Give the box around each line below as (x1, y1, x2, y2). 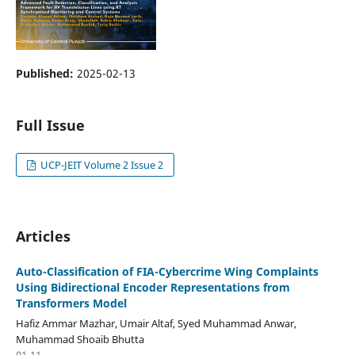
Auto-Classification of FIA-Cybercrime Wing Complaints (15, 263, 319, 279)
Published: (15, 65, 77, 81)
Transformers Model (15, 295, 127, 311)
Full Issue (15, 115, 85, 135)
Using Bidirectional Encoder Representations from (15, 279, 290, 295)
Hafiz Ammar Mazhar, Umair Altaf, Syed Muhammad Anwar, (15, 315, 296, 330)
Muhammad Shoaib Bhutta (15, 331, 144, 346)
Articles (15, 226, 71, 246)
